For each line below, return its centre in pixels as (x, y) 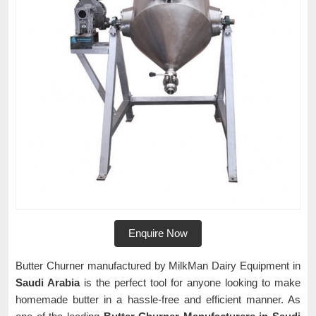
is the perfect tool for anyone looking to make (190, 282)
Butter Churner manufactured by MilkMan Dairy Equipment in (158, 266)
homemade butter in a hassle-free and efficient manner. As (158, 299)
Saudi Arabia (48, 282)
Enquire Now (158, 233)
